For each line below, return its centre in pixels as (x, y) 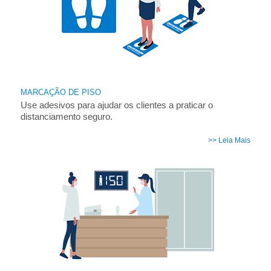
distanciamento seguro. (66, 117)
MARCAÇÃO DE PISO (60, 92)
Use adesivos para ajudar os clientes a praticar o (116, 105)
